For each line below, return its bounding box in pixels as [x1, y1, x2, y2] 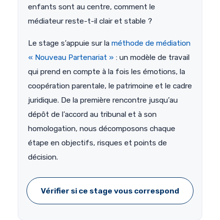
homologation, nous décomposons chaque [28, 124, 175, 134]
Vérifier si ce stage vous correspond [41, 186, 179, 196]
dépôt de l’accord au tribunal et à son [28, 110, 157, 119]
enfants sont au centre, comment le [28, 2, 155, 12]
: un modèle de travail [116, 53, 190, 62]
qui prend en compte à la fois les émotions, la [28, 67, 185, 77]
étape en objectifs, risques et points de [28, 138, 167, 148]
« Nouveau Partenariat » [28, 53, 116, 62]
